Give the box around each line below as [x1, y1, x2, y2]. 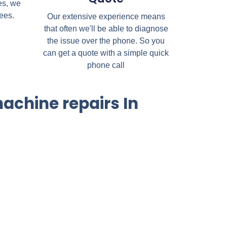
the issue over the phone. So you [47, 36, 165, 45]
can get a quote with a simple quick [43, 48, 169, 57]
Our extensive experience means [47, 12, 165, 21]
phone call [87, 60, 125, 69]
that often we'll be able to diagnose [44, 24, 168, 33]
